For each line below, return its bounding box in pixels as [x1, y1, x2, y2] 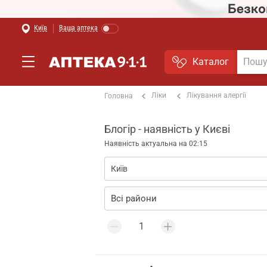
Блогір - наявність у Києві [104, 123, 230, 135]
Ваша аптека [59, 24, 98, 32]
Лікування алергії [187, 91, 246, 100]
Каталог [193, 55, 229, 67]
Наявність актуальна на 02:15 [104, 139, 207, 148]
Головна [104, 92, 133, 100]
